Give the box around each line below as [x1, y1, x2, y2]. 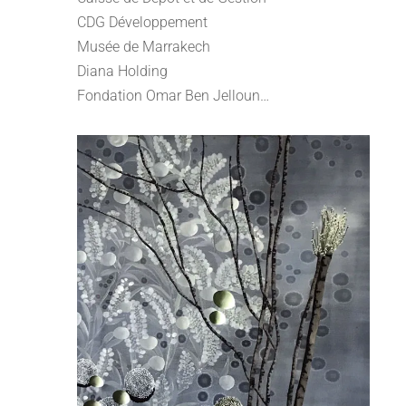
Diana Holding [77, 63, 169, 80]
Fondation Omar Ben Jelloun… [77, 87, 270, 104]
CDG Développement [77, 14, 208, 31]
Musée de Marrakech [77, 38, 211, 55]
